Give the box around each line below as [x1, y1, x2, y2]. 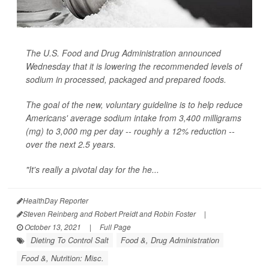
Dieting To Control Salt [31, 234, 109, 246]
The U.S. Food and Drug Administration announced [26, 47, 221, 59]
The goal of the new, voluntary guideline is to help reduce [26, 98, 243, 110]
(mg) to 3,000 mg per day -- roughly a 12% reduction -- [26, 125, 235, 137]
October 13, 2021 [23, 222, 81, 232]
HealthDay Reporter [23, 195, 88, 205]
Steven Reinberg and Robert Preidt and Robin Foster [23, 208, 196, 219]
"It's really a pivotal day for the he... [26, 163, 159, 175]
